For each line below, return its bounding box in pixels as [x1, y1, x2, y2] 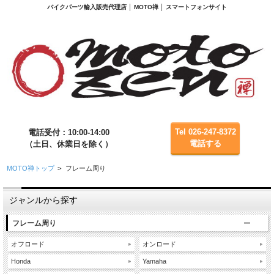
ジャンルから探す [9, 195, 78, 205]
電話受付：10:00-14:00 [28, 127, 109, 137]
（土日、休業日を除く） [25, 139, 113, 149]
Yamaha [143, 257, 167, 265]
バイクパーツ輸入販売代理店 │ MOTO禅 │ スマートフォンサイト [47, 3, 227, 10]
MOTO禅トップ [6, 164, 54, 172]
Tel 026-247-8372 [174, 127, 236, 137]
